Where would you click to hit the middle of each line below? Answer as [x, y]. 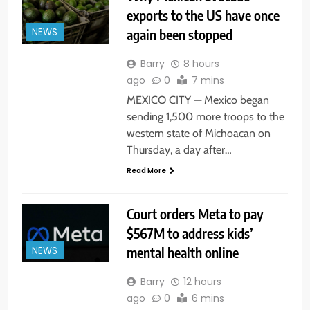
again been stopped [179, 34]
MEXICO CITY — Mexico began [198, 100]
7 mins [208, 80]
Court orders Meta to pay [195, 214]
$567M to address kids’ [190, 233]
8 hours [201, 63]
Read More [146, 170]
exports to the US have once [203, 15]
